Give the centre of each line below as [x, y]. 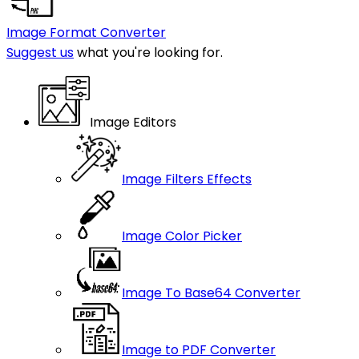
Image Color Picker [182, 236]
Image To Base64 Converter [211, 293]
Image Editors [133, 122]
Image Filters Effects [187, 179]
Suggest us [40, 52]
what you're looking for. [148, 52]
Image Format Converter [86, 32]
